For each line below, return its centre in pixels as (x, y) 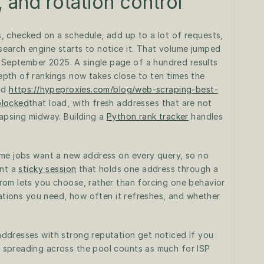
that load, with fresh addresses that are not (121, 103)
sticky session (47, 169)
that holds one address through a (147, 169)
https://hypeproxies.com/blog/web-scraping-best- (113, 89)
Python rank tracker (147, 116)
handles (206, 116)
